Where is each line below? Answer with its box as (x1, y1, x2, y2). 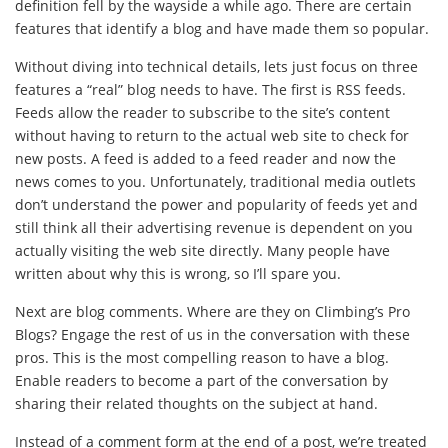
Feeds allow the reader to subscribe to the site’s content (15, 103, 390, 123)
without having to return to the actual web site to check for (15, 126, 409, 146)
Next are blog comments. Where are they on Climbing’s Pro (15, 302, 410, 322)
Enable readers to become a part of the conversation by (15, 371, 388, 391)
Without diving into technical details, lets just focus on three (15, 57, 418, 77)
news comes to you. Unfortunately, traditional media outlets (15, 172, 416, 192)
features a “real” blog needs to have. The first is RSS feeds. (15, 80, 406, 100)
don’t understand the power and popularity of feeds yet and (15, 195, 418, 215)
